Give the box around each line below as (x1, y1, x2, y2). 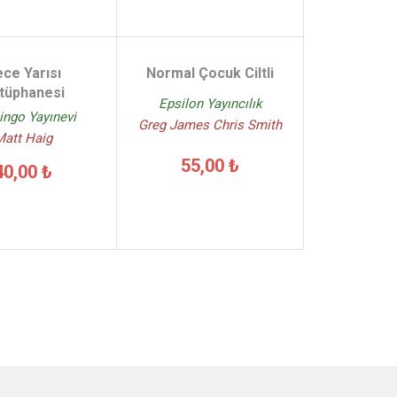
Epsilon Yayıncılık (158, 96, 262, 113)
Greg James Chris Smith (138, 117, 283, 134)
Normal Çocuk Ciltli (146, 65, 275, 82)
